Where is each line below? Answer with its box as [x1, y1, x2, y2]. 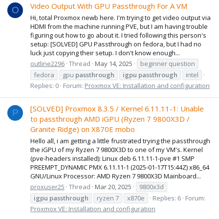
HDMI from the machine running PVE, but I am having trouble [30, 22, 208, 31]
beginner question [140, 59, 195, 68]
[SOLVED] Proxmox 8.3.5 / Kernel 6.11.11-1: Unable [30, 104, 204, 114]
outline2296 [30, 59, 65, 68]
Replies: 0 [30, 81, 59, 90]
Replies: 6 [153, 193, 181, 202]
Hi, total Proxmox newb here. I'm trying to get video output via [30, 13, 211, 22]
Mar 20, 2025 [95, 182, 131, 191]
